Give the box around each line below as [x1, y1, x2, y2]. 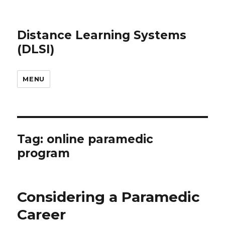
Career [17, 206, 66, 223]
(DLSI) [17, 42, 55, 56]
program [17, 146, 70, 160]
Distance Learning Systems [17, 28, 187, 42]
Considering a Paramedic [17, 188, 200, 205]
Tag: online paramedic [17, 132, 154, 146]
